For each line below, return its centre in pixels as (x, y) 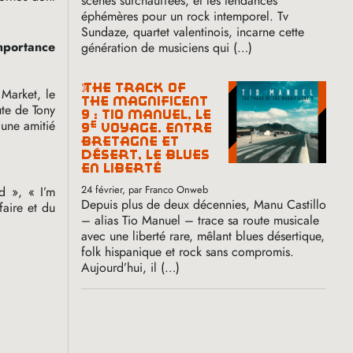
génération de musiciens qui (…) (167, 47)
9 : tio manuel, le (147, 114)
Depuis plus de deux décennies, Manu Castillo (204, 204)
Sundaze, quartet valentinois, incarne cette (193, 32)
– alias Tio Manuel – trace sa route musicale (201, 220)
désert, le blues (146, 154)
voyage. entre (155, 128)
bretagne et (130, 141)
